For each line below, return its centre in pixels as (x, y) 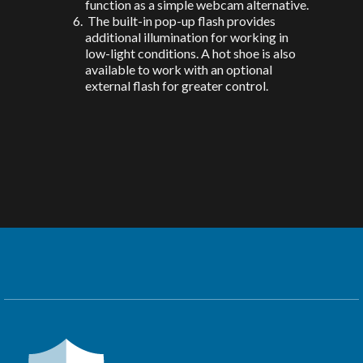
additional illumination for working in (187, 37)
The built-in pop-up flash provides (180, 21)
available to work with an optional (179, 70)
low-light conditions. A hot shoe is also (190, 53)
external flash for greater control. (177, 86)
